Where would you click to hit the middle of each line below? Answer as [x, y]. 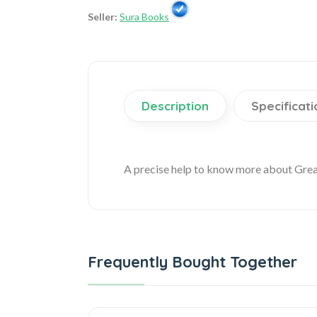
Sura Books [144, 16]
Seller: [103, 16]
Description [175, 105]
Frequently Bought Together [192, 261]
